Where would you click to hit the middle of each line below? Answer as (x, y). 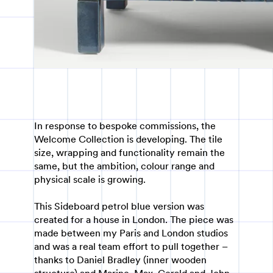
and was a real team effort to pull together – (131, 246)
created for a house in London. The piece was (134, 220)
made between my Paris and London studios (131, 233)
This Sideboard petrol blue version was (119, 206)
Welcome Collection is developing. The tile (128, 139)
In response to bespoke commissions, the (125, 126)
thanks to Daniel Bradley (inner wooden (120, 260)
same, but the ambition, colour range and (124, 166)
